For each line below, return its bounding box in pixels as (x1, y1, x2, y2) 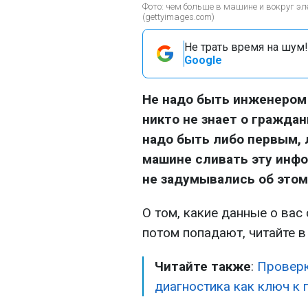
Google (184, 54, 222, 67)
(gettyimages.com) (142, 12, 214, 22)
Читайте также (155, 258, 251, 274)
